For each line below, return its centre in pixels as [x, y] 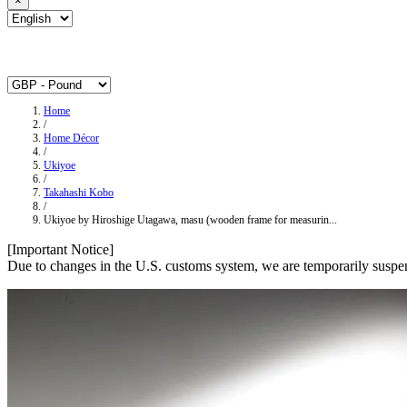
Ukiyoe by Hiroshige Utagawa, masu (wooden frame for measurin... [190, 220]
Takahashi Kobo [79, 193]
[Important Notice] [60, 250]
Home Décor [71, 139]
